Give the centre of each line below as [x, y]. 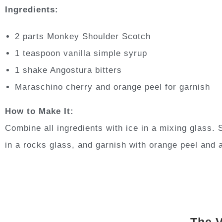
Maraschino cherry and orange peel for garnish [112, 87]
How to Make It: [39, 111]
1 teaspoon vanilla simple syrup [81, 53]
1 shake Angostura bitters [68, 70]
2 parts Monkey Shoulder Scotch [83, 36]
